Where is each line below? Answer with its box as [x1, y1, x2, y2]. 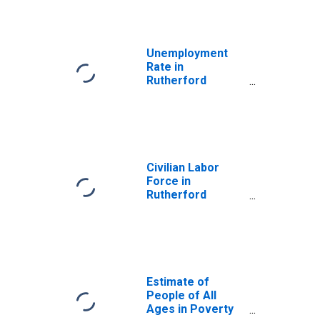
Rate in [146, 60, 184, 74]
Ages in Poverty [146, 302, 234, 316]
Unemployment [146, 46, 228, 60]
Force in [146, 174, 191, 188]
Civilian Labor [146, 161, 219, 174]
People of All [146, 289, 216, 302]
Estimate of [146, 275, 209, 289]
